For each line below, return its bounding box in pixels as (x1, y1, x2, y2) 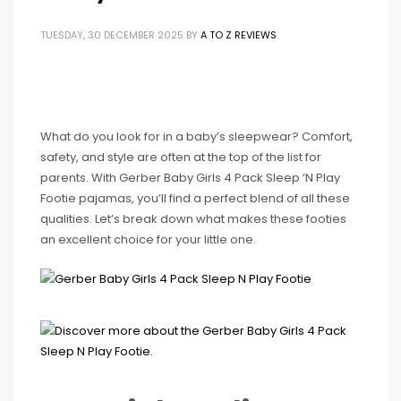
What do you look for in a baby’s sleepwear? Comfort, (40, 128, 353, 145)
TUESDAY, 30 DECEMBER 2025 (40, 28, 183, 42)
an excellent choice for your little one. (40, 231, 256, 248)
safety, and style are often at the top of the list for (40, 149, 321, 166)
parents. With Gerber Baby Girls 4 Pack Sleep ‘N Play (40, 169, 340, 186)
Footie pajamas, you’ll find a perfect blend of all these (40, 190, 350, 207)
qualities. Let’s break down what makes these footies (40, 210, 346, 227)
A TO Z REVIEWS (200, 28, 277, 42)
